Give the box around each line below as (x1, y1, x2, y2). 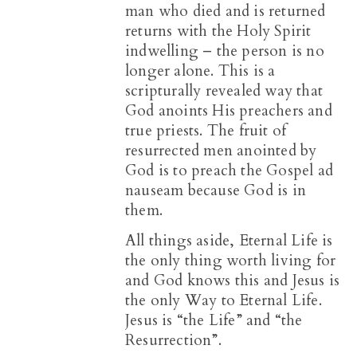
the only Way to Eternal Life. (125, 290, 322, 312)
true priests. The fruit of (125, 120, 287, 142)
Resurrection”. (125, 330, 222, 351)
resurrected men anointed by (125, 140, 317, 162)
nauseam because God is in (125, 180, 306, 202)
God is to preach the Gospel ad (125, 160, 333, 182)
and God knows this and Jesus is (125, 270, 340, 292)
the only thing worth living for (125, 250, 336, 272)
